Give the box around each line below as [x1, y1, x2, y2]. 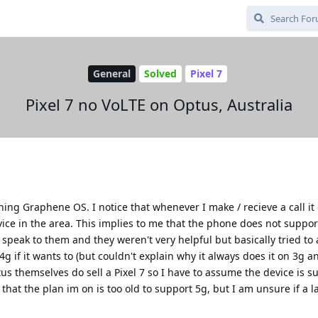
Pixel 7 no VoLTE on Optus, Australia [26, 93, 292, 115]
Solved [143, 67, 177, 81]
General [92, 67, 131, 81]
